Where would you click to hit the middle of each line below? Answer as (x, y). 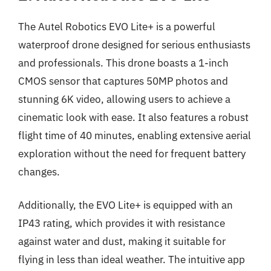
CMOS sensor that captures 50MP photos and (123, 81)
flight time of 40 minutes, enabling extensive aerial (135, 135)
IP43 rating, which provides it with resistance (122, 223)
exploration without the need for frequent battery (132, 153)
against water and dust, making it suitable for (122, 241)
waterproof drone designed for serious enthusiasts (134, 44)
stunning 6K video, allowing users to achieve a (124, 99)
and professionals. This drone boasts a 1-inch (123, 63)
